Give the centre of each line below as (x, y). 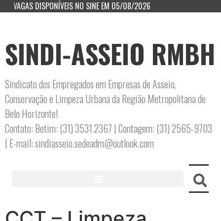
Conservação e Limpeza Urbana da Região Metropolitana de (105, 99)
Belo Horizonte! (31, 113)
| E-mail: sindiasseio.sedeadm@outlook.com (79, 143)
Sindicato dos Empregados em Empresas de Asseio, (91, 84)
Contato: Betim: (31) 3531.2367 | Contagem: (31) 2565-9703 (109, 128)
